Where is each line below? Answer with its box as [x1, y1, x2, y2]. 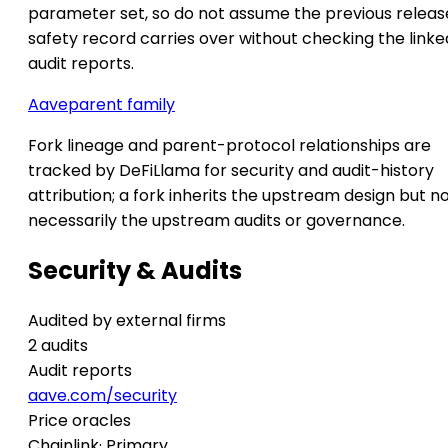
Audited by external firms [28, 308, 226, 332]
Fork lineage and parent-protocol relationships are [28, 133, 431, 157]
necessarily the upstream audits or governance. [28, 208, 405, 232]
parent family [68, 92, 175, 116]
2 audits [28, 333, 88, 357]
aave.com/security [28, 383, 177, 407]
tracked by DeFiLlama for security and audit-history [28, 158, 434, 182]
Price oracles [28, 408, 131, 432]
